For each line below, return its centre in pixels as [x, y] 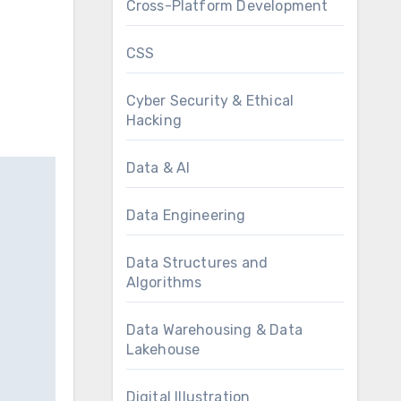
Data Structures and [197, 263]
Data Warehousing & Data [214, 330]
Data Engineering [186, 215]
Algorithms [164, 282]
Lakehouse [163, 350]
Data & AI [158, 168]
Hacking [154, 120]
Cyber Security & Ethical [210, 101]
